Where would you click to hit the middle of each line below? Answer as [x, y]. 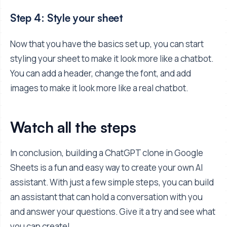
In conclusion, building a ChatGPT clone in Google [107, 153]
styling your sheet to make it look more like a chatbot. [112, 59]
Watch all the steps [73, 127]
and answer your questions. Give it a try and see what [113, 212]
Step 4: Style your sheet [67, 18]
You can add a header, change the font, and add [101, 73]
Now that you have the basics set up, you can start [107, 44]
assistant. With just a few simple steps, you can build [112, 182]
